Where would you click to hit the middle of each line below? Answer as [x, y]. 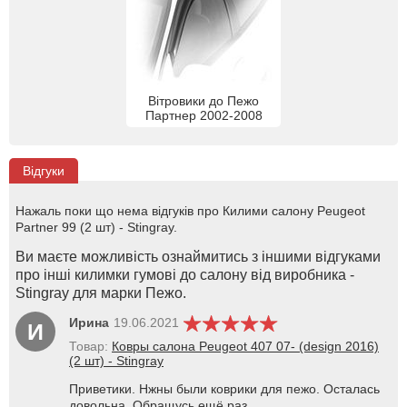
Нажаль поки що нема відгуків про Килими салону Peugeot [190, 210]
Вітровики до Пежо [203, 100]
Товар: [90, 346]
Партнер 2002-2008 [203, 115]
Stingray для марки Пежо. [101, 293]
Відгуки [44, 170]
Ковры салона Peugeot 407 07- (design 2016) [245, 346]
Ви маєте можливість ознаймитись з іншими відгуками [198, 256]
